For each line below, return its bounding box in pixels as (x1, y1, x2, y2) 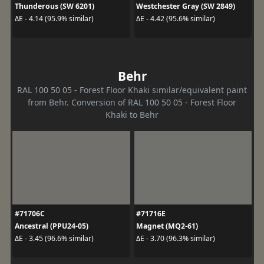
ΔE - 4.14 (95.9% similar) (14, 14, 94, 24)
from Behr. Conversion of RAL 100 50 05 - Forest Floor (28, 96, 236, 108)
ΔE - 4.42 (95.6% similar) (136, 14, 215, 24)
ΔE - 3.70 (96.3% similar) (136, 233, 215, 244)
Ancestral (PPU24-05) (14, 220, 88, 231)
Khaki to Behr (105, 108, 159, 120)
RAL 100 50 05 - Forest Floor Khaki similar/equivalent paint (17, 84, 247, 95)
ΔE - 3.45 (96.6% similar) (14, 233, 94, 244)
